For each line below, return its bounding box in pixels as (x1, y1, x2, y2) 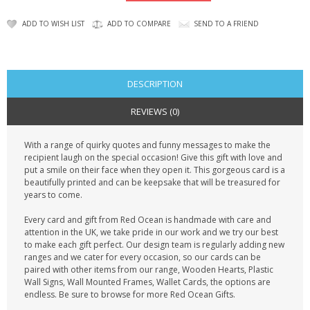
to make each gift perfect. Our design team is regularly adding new (24, 239, 284, 250)
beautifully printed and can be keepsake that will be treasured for (24, 176, 280, 188)
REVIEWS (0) (131, 105, 179, 118)
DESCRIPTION (127, 77, 183, 90)
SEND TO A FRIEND (194, 19, 259, 28)
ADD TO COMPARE (107, 19, 171, 28)
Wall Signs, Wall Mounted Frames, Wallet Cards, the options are (24, 276, 271, 288)
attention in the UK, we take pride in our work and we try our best (24, 226, 278, 238)
